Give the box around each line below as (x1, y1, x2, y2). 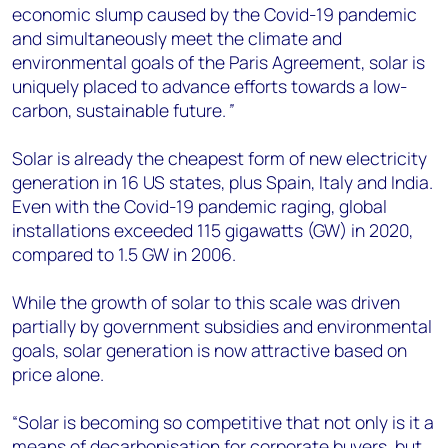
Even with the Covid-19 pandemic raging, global (12, 194, 387, 218)
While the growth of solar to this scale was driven (12, 290, 400, 314)
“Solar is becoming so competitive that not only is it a (12, 410, 434, 434)
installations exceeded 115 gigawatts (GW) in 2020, (12, 218, 413, 242)
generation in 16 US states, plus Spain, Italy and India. (12, 170, 433, 194)
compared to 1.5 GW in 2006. (12, 242, 236, 266)
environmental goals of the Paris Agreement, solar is (12, 50, 425, 74)
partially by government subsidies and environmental (12, 314, 432, 338)
